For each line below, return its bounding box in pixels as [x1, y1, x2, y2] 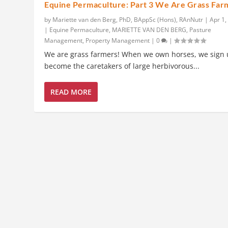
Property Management [85, 36, 150, 45]
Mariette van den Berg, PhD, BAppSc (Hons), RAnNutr [52, 15, 204, 24]
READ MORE [50, 87, 92, 97]
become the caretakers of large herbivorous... [44, 61, 200, 71]
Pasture [189, 25, 212, 35]
